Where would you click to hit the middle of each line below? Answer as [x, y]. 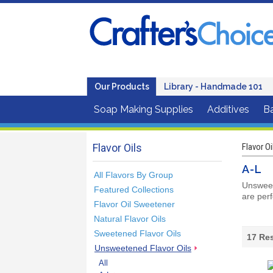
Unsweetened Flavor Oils [143, 248]
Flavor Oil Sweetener [134, 204]
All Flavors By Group [133, 175]
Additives [228, 109]
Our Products [122, 87]
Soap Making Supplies [144, 109]
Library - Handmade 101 [213, 87]
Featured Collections [134, 189]
